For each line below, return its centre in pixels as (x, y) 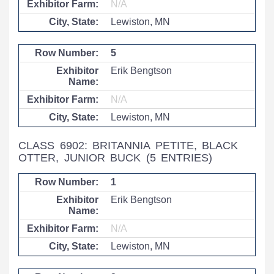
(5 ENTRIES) (179, 158)
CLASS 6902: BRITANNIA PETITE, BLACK (128, 146)
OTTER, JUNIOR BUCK (82, 158)
